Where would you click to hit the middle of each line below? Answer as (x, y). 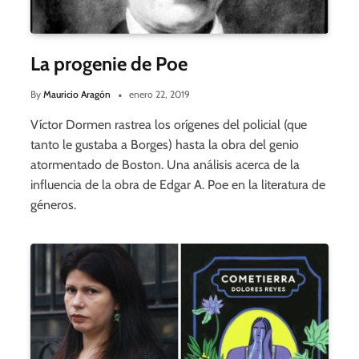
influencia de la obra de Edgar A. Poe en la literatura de (178, 185)
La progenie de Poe (109, 64)
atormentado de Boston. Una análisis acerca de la (165, 165)
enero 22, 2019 (159, 95)
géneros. (53, 205)
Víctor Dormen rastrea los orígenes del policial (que (169, 125)
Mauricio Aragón (77, 95)
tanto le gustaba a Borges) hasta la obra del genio (165, 145)
